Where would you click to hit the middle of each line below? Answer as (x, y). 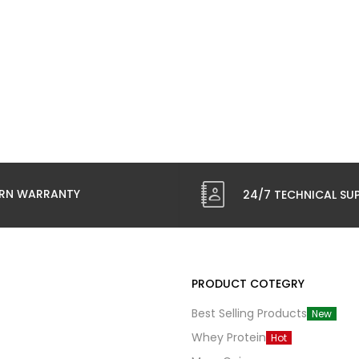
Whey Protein (229, 337)
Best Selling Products (249, 313)
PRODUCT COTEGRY (248, 283)
